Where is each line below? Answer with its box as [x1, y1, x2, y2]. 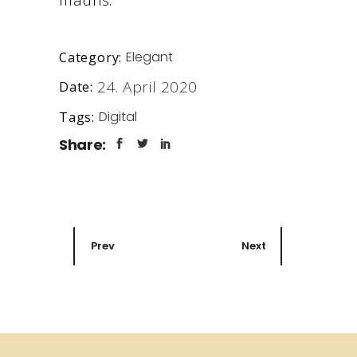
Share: [59, 135, 106, 155]
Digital [99, 108, 137, 127]
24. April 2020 [97, 76, 198, 98]
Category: [59, 48, 123, 66]
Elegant [126, 48, 174, 67]
